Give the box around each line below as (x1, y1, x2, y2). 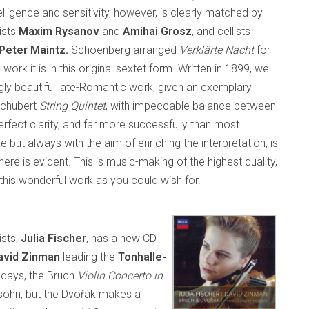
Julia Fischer (21, 232, 86, 245)
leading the (63, 250, 115, 263)
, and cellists (192, 25, 250, 38)
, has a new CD (86, 232, 157, 245)
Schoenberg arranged (71, 43, 179, 57)
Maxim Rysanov (19, 25, 102, 38)
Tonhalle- (115, 250, 166, 263)
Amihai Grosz (120, 25, 192, 38)
